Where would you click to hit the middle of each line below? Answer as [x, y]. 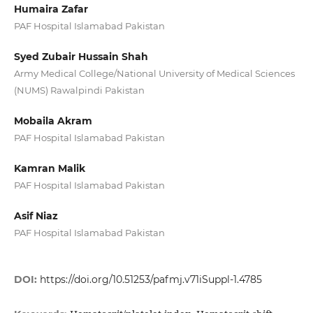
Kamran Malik [49, 169]
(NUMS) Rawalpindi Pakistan [79, 90]
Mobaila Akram [53, 121]
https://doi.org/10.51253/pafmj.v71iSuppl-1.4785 [151, 280]
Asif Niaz [36, 216]
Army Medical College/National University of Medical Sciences [154, 74]
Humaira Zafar [51, 9]
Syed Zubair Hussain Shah [81, 57]
